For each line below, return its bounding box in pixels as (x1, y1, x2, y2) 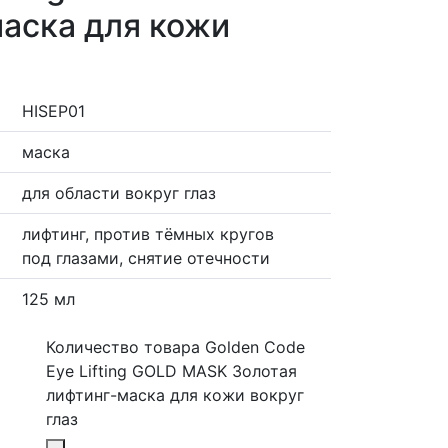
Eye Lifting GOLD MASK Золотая (46, 361, 298, 381)
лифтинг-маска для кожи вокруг (46, 385, 305, 405)
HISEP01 (22, 101, 86, 121)
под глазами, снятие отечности (22, 248, 271, 268)
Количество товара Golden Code (46, 337, 306, 357)
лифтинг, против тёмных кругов (22, 224, 275, 244)
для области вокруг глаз (22, 183, 217, 203)
